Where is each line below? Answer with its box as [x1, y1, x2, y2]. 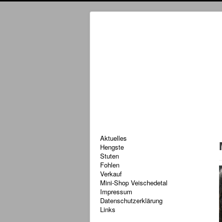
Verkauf [100, 169, 122, 178]
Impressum [100, 187, 132, 196]
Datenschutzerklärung [100, 196, 163, 205]
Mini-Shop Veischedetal [100, 178, 167, 187]
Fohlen [100, 160, 119, 169]
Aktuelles [100, 133, 127, 143]
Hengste [100, 142, 124, 152]
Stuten [100, 151, 119, 161]
